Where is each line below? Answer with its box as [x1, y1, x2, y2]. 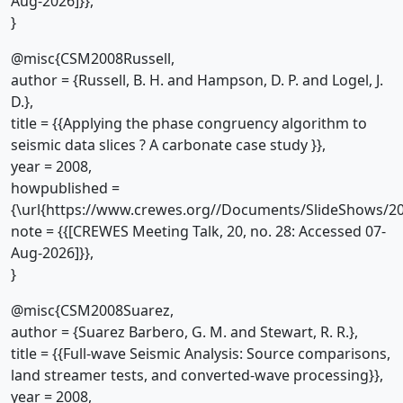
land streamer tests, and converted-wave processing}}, [11, 365, 383, 385]
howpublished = [11, 178, 120, 198]
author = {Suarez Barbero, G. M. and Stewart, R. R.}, [11, 322, 358, 342]
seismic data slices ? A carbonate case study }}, [11, 135, 326, 155]
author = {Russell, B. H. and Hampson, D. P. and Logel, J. [11, 70, 383, 90]
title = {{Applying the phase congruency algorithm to [11, 113, 367, 133]
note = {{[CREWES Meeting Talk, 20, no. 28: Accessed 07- [11, 221, 386, 241]
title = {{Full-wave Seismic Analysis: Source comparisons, [11, 344, 390, 363]
